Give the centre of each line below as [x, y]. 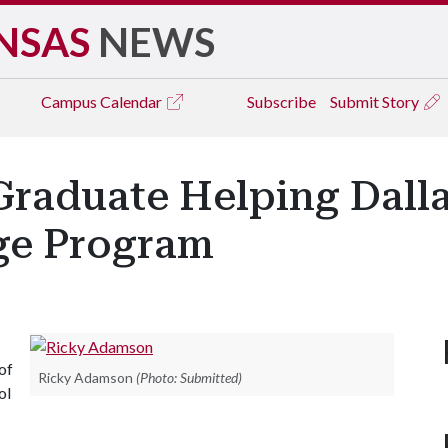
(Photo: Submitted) [189, 377]
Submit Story [376, 101]
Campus [70, 101]
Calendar [132, 101]
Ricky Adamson [85, 377]
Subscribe [281, 101]
